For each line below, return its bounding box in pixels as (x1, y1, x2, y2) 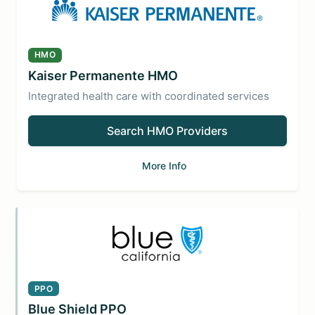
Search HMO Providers (107, 123, 228, 138)
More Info (142, 159, 186, 172)
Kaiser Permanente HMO (28, 67, 178, 83)
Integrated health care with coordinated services (28, 89, 269, 103)
